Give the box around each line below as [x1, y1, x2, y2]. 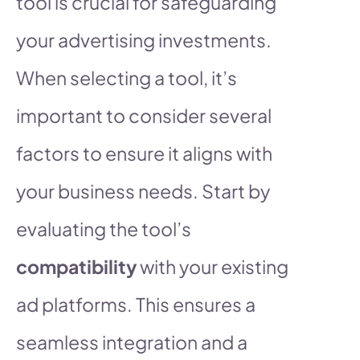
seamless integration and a [16, 329, 247, 354]
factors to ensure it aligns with [16, 141, 272, 165]
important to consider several [16, 103, 272, 127]
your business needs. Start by [16, 178, 270, 202]
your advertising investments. [16, 27, 272, 51]
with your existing [137, 254, 288, 278]
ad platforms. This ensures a [16, 292, 256, 316]
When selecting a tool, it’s [16, 65, 237, 89]
